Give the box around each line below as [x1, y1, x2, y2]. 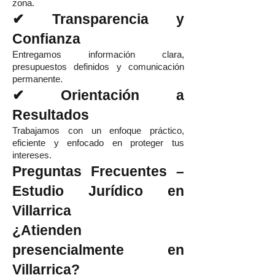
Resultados [12, 107, 89, 123]
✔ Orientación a [12, 87, 184, 103]
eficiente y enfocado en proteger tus [12, 138, 184, 148]
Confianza [12, 31, 80, 47]
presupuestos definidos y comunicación [12, 62, 184, 72]
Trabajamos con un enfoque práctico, [12, 126, 184, 136]
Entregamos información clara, [12, 50, 184, 60]
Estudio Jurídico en [12, 183, 184, 199]
